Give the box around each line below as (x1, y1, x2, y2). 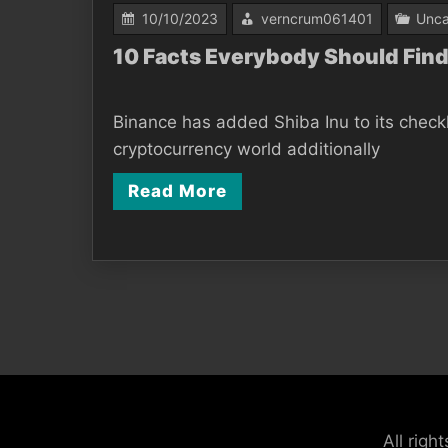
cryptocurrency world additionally (113, 138, 380, 159)
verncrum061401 (261, 9, 373, 27)
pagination (91, 322, 205, 348)
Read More (128, 180, 227, 201)
